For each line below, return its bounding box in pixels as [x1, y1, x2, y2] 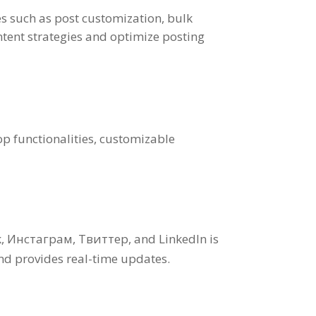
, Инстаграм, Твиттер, [1, 230, 135, 247]
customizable [99, 130, 176, 147]
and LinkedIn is [134, 230, 219, 247]
